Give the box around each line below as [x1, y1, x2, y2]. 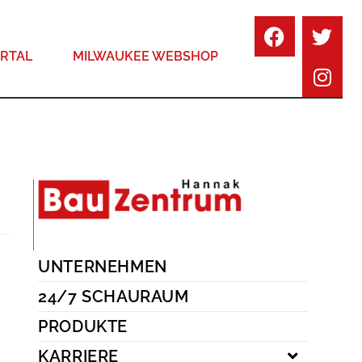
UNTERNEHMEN [38, 257, 167, 277]
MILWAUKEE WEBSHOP [73, 48, 219, 64]
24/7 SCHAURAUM [38, 287, 189, 307]
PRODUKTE [38, 317, 128, 337]
